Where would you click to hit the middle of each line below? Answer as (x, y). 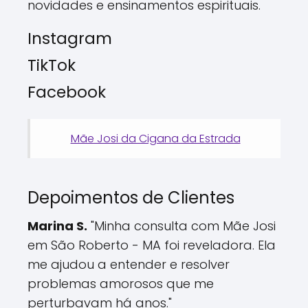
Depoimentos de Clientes (131, 197)
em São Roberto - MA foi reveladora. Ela (152, 245)
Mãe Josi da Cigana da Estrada (155, 138)
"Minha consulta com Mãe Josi (181, 225)
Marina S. (57, 225)
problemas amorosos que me (121, 283)
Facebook (67, 92)
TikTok (52, 65)
